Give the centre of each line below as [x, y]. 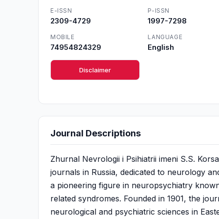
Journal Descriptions [96, 133]
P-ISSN [159, 11]
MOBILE [63, 37]
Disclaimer [95, 70]
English [161, 47]
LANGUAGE [165, 37]
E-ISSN [61, 11]
